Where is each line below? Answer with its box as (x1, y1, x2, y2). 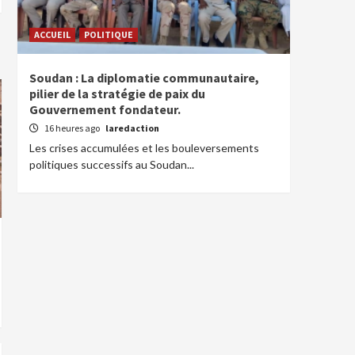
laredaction (105, 122, 159, 134)
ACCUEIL (34, 29, 71, 40)
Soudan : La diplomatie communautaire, (29, 70, 259, 86)
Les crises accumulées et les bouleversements (29, 141, 259, 155)
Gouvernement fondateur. (29, 101, 181, 117)
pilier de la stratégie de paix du (29, 86, 205, 101)
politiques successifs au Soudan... (29, 158, 194, 171)
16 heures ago (44, 122, 101, 134)
